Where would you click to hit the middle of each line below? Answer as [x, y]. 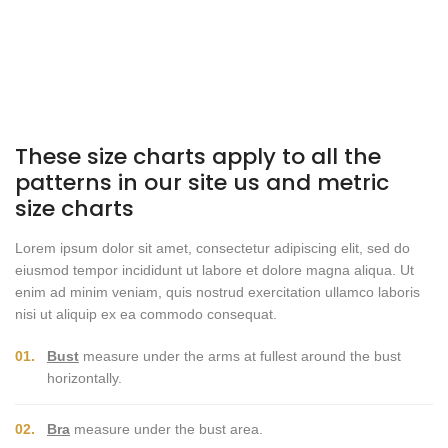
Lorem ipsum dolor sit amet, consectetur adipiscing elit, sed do [212, 248]
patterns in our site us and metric [202, 182]
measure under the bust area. [166, 429]
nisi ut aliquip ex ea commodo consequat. [146, 314]
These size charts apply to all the [198, 156]
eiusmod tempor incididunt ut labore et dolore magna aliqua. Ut [214, 270]
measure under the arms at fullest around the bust [240, 356]
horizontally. [84, 378]
